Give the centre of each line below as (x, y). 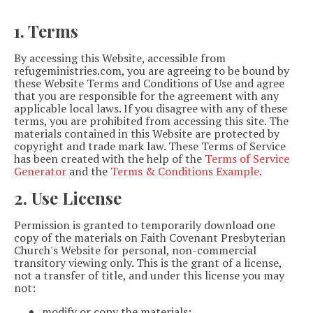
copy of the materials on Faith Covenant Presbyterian (150, 237)
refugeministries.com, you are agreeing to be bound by (152, 70)
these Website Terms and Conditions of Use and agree (149, 83)
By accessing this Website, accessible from (120, 58)
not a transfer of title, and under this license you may (149, 275)
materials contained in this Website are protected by (147, 133)
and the (88, 171)
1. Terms (46, 30)
